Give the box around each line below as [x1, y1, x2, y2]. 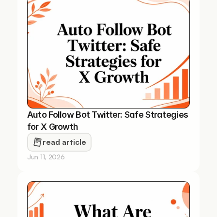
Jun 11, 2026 [27, 153, 65, 161]
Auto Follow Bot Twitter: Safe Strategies [27, 109, 188, 120]
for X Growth [27, 122, 78, 132]
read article [42, 137, 86, 147]
